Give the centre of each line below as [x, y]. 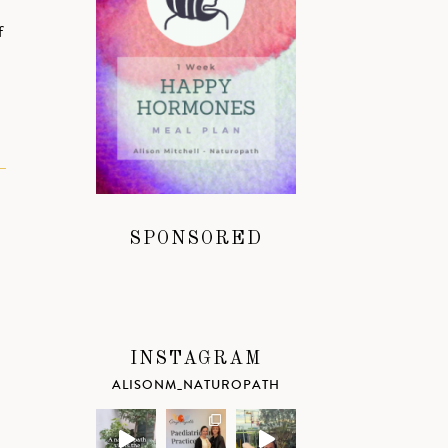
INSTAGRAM [196, 358]
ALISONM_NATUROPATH [196, 384]
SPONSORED [196, 238]
